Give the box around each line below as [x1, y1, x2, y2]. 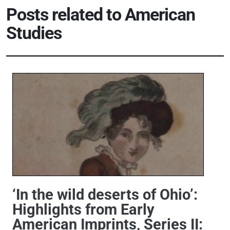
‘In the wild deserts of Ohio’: [12, 186, 198, 204]
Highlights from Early [12, 201, 155, 219]
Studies [6, 23, 62, 44]
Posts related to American [6, 5, 195, 25]
